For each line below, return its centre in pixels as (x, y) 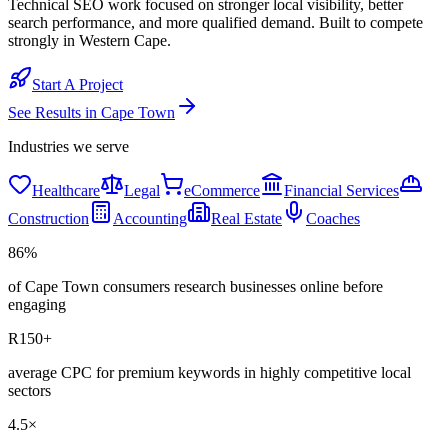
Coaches (333, 218)
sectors (29, 390)
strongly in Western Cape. (89, 40)
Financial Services (341, 190)
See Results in (54, 112)
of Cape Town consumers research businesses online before (195, 286)
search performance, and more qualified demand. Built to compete (215, 22)
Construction (48, 218)
